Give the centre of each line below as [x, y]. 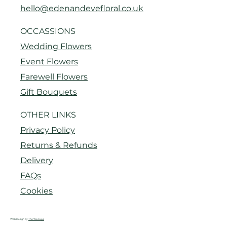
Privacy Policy [48, 130]
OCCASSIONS [48, 31]
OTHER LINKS [48, 115]
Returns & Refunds [59, 145]
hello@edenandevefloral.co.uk [82, 8]
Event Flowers [49, 62]
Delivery [37, 160]
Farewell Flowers [54, 77]
